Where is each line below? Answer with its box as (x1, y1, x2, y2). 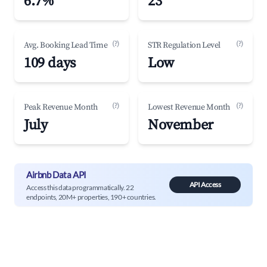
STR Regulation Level (148, 40, 221, 51)
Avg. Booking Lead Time (24, 40, 108, 51)
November (148, 116, 213, 134)
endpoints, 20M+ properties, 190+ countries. (26, 192, 156, 201)
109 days (24, 54, 76, 72)
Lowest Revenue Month (148, 102, 230, 113)
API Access (189, 180, 221, 189)
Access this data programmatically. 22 (26, 182, 134, 192)
